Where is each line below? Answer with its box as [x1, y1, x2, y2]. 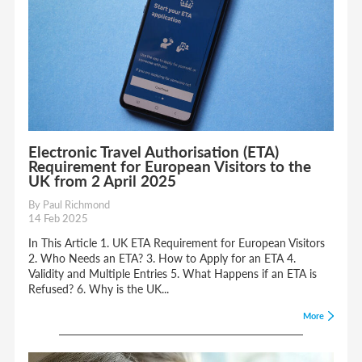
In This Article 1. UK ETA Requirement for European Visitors [28, 234, 326, 250]
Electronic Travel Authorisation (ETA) [28, 141, 280, 163]
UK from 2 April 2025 [28, 170, 177, 192]
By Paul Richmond [28, 197, 111, 213]
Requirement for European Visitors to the [28, 155, 312, 178]
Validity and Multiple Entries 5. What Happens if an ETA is [28, 264, 318, 281]
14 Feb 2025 [28, 211, 89, 226]
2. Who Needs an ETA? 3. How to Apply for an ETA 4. [28, 249, 297, 266]
